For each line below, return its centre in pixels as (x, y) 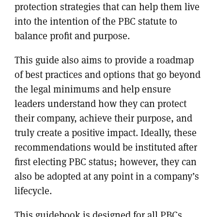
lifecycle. (33, 191)
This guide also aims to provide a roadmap (104, 60)
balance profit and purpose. (72, 36)
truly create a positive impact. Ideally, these (106, 133)
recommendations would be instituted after (106, 147)
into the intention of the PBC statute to (96, 21)
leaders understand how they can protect (101, 104)
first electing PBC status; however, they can (106, 162)
